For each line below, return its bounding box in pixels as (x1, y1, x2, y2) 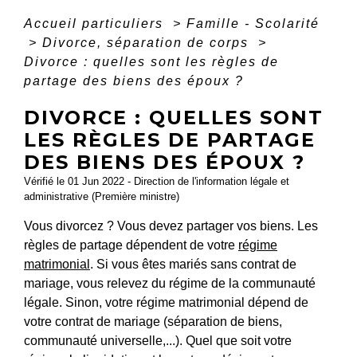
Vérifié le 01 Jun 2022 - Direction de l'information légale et (24, 175, 289, 187)
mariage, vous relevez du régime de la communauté (24, 277, 316, 290)
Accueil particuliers (24, 17, 168, 30)
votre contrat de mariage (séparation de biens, (24, 315, 282, 328)
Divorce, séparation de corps (42, 36, 253, 49)
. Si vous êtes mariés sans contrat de (90, 257, 296, 271)
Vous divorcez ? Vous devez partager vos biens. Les (24, 219, 318, 233)
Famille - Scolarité (186, 17, 320, 30)
